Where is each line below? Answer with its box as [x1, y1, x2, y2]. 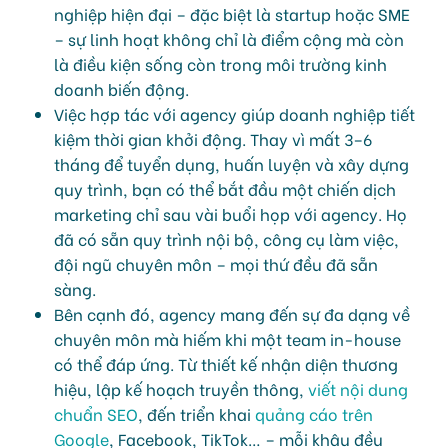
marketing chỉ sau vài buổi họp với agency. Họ [54, 201, 407, 225]
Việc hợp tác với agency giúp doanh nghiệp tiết [54, 101, 415, 125]
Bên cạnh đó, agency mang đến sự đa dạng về [54, 301, 410, 325]
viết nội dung [308, 376, 408, 400]
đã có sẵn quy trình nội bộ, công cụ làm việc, [54, 226, 399, 250]
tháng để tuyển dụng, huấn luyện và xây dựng [54, 151, 409, 175]
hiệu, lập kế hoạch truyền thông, [54, 376, 308, 400]
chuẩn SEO [54, 401, 138, 425]
